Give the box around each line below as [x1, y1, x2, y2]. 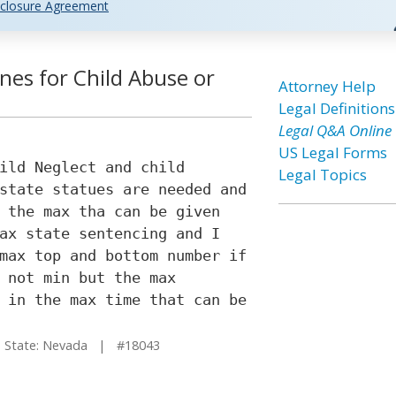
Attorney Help [278, 76, 376, 96]
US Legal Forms [278, 142, 387, 163]
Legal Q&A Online [278, 120, 392, 141]
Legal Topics [278, 164, 367, 185]
